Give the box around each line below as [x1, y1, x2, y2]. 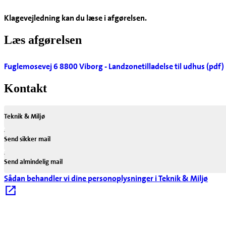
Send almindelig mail [4, 157, 63, 166]
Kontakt [4, 82, 47, 95]
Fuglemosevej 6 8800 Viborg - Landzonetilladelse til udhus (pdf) [4, 61, 224, 72]
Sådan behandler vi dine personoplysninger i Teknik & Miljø [4, 173, 208, 184]
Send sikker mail [4, 134, 50, 143]
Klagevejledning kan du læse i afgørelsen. [4, 13, 147, 24]
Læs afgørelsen [4, 33, 82, 47]
